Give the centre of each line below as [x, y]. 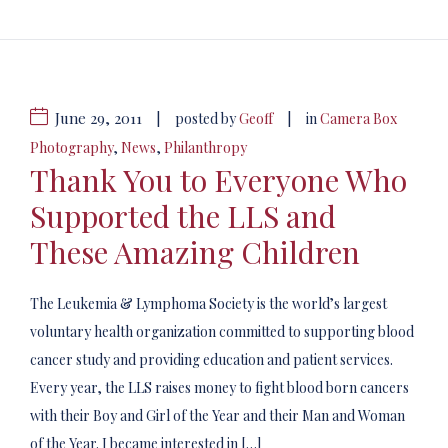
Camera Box [358, 118]
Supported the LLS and [183, 216]
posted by [207, 118]
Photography [71, 147]
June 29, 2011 [98, 118]
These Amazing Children [195, 252]
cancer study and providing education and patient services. [213, 359]
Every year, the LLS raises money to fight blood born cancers [219, 387]
